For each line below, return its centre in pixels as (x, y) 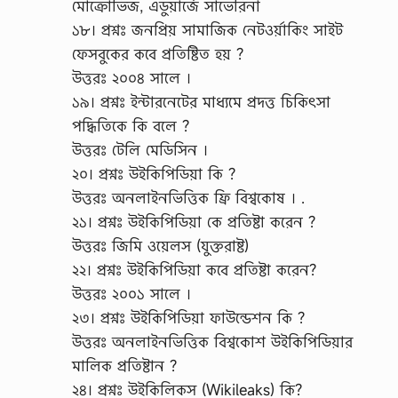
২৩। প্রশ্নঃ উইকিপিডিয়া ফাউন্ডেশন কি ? (188, 317)
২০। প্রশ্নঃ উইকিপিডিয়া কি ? (154, 173)
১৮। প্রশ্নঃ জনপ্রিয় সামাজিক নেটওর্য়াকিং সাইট (207, 29)
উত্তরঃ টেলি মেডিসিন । (140, 149)
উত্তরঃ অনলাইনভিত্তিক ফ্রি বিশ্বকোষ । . (188, 197)
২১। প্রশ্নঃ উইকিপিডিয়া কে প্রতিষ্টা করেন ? (194, 221)
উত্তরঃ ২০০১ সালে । (131, 293)
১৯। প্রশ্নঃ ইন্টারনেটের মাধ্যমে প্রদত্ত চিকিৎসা (201, 101)
